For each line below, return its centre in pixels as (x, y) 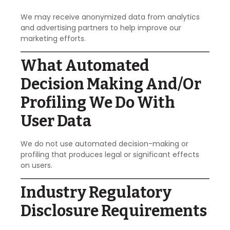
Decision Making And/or (111, 84)
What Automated (85, 66)
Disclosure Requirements (114, 211)
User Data (56, 121)
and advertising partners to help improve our (101, 27)
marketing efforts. (53, 38)
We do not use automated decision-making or (104, 144)
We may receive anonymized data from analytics (110, 17)
